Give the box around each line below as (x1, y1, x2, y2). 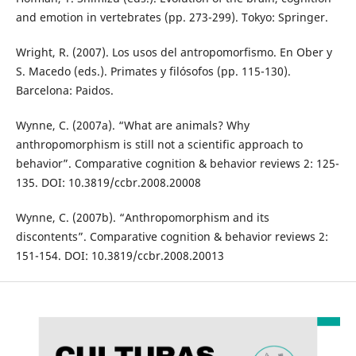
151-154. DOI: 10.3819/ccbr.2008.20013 (15, 247, 224, 263)
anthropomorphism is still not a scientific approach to (15, 136, 303, 152)
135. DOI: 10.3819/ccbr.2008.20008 (15, 174, 201, 190)
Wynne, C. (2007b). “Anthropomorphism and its (15, 209, 269, 225)
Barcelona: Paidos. (15, 82, 114, 98)
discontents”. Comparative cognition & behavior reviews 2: (15, 228, 328, 244)
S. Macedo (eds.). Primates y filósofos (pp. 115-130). (15, 63, 291, 79)
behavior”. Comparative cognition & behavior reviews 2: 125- (15, 155, 339, 171)
